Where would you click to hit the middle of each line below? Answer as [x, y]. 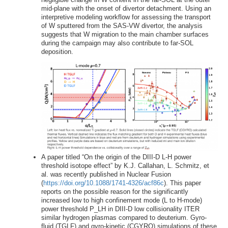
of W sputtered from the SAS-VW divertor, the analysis [122, 25]
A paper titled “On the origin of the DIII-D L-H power [116, 157]
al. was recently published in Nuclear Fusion [106, 174]
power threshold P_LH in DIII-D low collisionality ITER [120, 209]
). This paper [182, 183]
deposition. [57, 51]
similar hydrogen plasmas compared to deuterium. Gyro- [124, 217]
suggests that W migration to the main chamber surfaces [125, 34]
